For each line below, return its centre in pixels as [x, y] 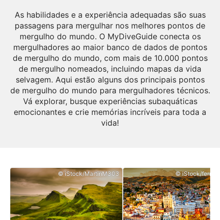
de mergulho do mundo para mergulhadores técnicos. [110, 90]
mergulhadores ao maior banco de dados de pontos [110, 47]
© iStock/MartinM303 [89, 174]
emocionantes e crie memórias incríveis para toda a [110, 112]
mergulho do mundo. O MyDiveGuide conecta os [110, 36]
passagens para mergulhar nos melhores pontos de [110, 26]
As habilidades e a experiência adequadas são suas [110, 15]
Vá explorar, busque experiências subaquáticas [110, 101]
